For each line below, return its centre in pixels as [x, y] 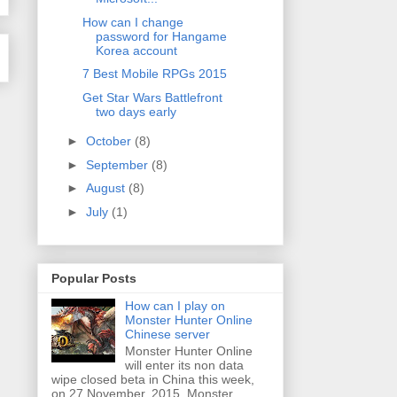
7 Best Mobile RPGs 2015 [154, 74]
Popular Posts [94, 279]
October [110, 141]
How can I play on [175, 306]
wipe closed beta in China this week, [153, 380]
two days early [136, 111]
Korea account [136, 50]
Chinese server [167, 335]
